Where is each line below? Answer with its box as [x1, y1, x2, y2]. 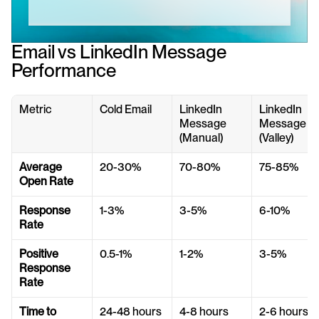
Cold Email [100, 103, 152, 117]
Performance [11, 59, 116, 82]
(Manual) [179, 131, 223, 145]
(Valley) [259, 131, 293, 145]
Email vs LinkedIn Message [11, 41, 226, 63]
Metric [19, 103, 52, 117]
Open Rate [19, 174, 73, 189]
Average [19, 160, 62, 174]
